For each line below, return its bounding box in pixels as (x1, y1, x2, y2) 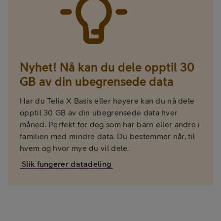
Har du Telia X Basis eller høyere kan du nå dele (20, 96, 195, 106)
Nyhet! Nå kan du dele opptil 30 (20, 60, 194, 74)
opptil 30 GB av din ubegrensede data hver (20, 108, 178, 117)
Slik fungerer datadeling (22, 159, 111, 169)
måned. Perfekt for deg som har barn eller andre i (20, 120, 200, 129)
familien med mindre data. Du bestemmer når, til (20, 132, 195, 141)
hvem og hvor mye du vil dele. (20, 144, 129, 153)
